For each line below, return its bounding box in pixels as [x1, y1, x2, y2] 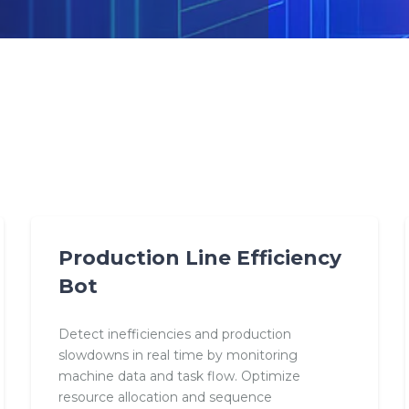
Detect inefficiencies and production [58, 326, 291, 343]
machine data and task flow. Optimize [58, 368, 300, 385]
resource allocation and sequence [58, 389, 272, 406]
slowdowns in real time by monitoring [58, 347, 298, 364]
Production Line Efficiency [58, 246, 341, 270]
